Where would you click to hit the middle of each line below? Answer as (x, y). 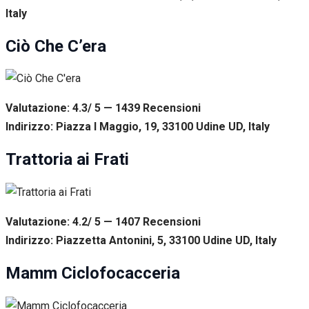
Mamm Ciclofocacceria (93, 273)
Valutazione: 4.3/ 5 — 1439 (74, 108)
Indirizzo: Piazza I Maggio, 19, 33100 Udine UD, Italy (138, 127)
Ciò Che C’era (56, 46)
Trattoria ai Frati (67, 160)
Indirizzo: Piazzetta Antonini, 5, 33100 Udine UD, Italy (141, 241)
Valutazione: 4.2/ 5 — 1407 (74, 222)
